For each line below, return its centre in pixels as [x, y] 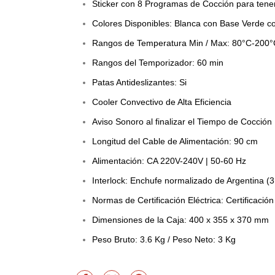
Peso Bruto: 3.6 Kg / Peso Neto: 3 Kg [164, 239]
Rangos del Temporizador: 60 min [158, 62]
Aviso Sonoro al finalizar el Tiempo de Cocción [182, 121]
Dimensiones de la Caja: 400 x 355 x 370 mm [180, 219]
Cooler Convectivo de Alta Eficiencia [162, 102]
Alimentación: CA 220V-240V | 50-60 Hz [169, 161]
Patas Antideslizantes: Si [139, 82]
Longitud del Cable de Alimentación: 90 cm [175, 141]
